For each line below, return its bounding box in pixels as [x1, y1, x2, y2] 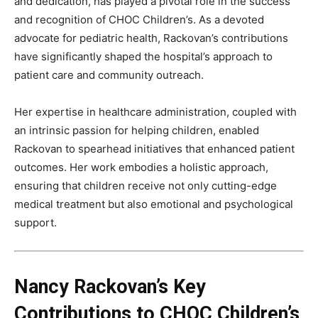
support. [14, 216, 57, 230]
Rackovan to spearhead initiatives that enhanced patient [14, 142, 295, 156]
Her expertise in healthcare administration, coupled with [14, 105, 297, 119]
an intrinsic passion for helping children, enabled [14, 124, 259, 138]
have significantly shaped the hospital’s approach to [14, 50, 273, 64]
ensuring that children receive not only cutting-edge [14, 179, 277, 193]
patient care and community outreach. [14, 68, 204, 82]
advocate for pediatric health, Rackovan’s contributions [14, 31, 288, 45]
